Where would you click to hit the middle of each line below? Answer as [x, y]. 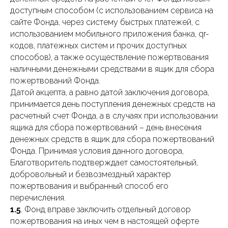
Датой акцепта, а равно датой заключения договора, [110, 92]
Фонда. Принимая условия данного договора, [97, 151]
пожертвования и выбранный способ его [89, 186]
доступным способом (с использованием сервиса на [112, 10]
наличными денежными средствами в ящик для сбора [112, 69]
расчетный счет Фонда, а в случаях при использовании [114, 116]
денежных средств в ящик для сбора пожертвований [112, 139]
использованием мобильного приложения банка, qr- [110, 34]
